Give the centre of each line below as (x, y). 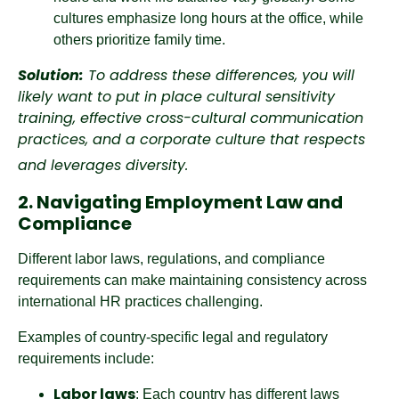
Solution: (51, 75)
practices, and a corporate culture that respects (191, 139)
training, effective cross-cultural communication (191, 118)
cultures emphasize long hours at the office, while (208, 18)
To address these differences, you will (219, 75)
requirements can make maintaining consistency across (192, 280)
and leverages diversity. (103, 165)
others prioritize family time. (139, 40)
